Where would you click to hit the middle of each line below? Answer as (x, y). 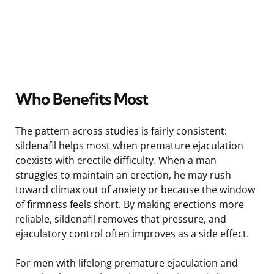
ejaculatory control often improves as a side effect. (132, 233)
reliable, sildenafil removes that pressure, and (121, 219)
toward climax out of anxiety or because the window (135, 189)
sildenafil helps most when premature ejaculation (129, 145)
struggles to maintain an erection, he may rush (123, 175)
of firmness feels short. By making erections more (130, 204)
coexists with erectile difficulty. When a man (116, 160)
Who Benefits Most (82, 98)
